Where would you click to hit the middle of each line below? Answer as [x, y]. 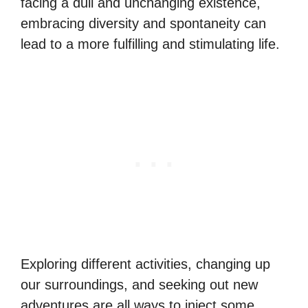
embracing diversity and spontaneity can [143, 23]
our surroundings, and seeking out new [139, 285]
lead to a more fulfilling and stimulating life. [150, 44]
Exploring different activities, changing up [145, 264]
